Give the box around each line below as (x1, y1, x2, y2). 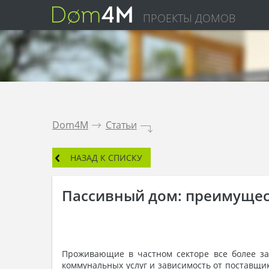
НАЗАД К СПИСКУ (70, 152, 142, 164)
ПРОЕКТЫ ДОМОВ (143, 10, 235, 25)
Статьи (105, 118, 137, 132)
